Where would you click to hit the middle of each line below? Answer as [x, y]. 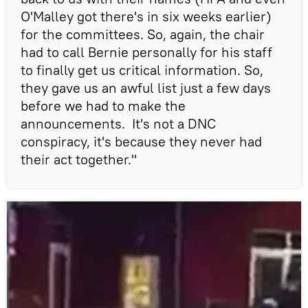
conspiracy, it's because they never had [141, 141]
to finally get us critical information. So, [142, 69]
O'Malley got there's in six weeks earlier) [146, 16]
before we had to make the [103, 105]
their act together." [79, 159]
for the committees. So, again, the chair [143, 34]
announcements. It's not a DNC [118, 123]
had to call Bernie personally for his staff [146, 52]
